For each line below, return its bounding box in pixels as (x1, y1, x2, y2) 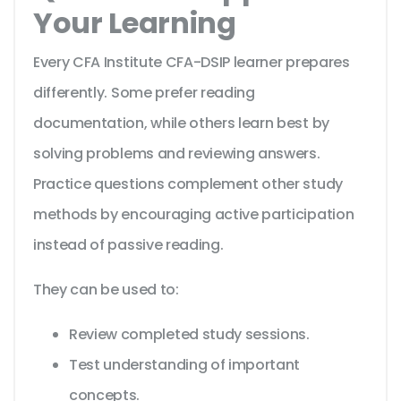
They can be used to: (33, 279, 179, 301)
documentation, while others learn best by (33, 113, 329, 134)
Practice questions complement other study (33, 174, 343, 195)
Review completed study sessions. (69, 324, 310, 346)
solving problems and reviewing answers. (33, 143, 320, 165)
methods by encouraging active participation (33, 204, 354, 226)
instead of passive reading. (33, 235, 224, 256)
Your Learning (33, 3, 236, 44)
